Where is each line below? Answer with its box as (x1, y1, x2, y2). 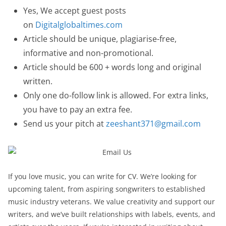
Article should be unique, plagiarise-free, (23, 33, 177, 44)
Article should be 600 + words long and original (23, 62, 201, 73)
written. (23, 76, 52, 87)
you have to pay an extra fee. (23, 104, 132, 115)
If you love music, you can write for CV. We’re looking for (8, 171, 197, 181)
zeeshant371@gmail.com (106, 118, 201, 129)
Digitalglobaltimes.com (35, 19, 123, 30)
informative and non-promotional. (23, 47, 153, 59)
